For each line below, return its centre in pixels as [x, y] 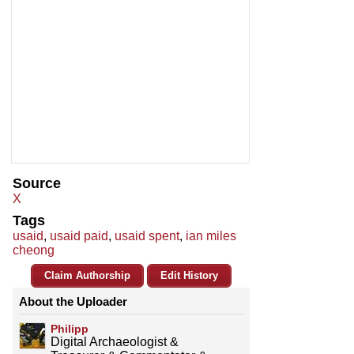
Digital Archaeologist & [115, 342]
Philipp [70, 329]
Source [37, 184]
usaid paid [79, 236]
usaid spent [147, 236]
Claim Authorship [87, 276]
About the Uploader [73, 302]
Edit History [189, 276]
